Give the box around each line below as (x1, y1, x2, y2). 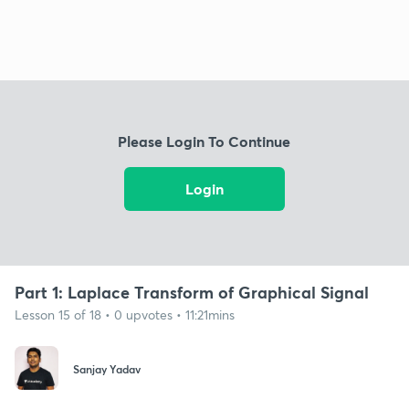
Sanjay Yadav (73, 362, 141, 377)
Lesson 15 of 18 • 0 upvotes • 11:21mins (15, 305, 235, 323)
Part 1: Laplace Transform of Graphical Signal (15, 280, 369, 303)
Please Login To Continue (118, 131, 291, 152)
